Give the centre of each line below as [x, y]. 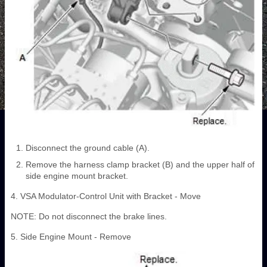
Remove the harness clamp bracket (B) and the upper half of [140, 165]
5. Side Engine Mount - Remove [71, 237]
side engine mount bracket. [77, 176]
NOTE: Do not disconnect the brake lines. [89, 217]
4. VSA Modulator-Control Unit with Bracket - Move [106, 196]
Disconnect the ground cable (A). [88, 148]
